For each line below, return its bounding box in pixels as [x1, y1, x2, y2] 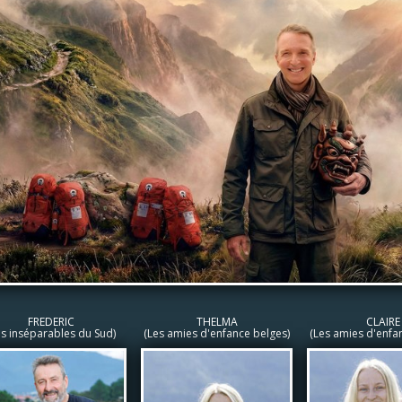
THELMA [196, 314, 238, 330]
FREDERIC [27, 314, 74, 330]
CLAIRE [365, 314, 400, 330]
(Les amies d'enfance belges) [144, 326, 290, 342]
